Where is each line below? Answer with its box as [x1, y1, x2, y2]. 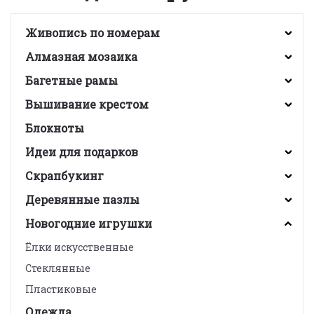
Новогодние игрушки [25, 216, 152, 231]
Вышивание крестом [25, 97, 149, 111]
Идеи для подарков [25, 144, 138, 159]
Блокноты [25, 121, 84, 135]
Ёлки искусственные [25, 240, 134, 254]
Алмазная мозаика [25, 49, 137, 64]
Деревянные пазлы [25, 192, 139, 207]
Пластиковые [25, 282, 97, 296]
